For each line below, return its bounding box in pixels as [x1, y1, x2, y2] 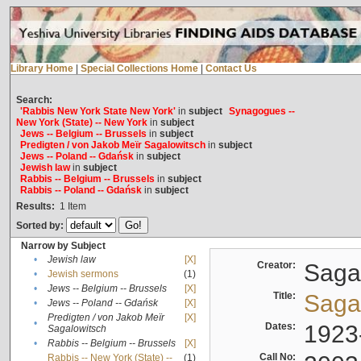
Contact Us [205, 63, 257, 75]
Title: [272, 290, 301, 302]
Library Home [10, 63, 73, 75]
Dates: [264, 321, 301, 333]
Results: [15, 201, 55, 213]
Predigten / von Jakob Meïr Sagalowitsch [19, 139, 205, 151]
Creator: [256, 259, 301, 272]
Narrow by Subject [20, 240, 106, 252]
